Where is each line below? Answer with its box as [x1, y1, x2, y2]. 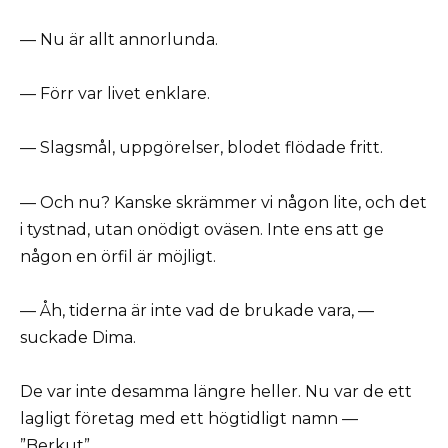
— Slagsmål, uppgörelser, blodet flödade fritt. [20, 138, 383, 158]
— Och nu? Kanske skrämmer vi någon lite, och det [20, 192, 427, 212]
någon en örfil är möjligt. [20, 246, 216, 266]
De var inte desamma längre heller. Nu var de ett [20, 382, 412, 402]
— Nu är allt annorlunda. [20, 30, 218, 50]
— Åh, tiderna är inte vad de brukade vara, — [20, 300, 374, 320]
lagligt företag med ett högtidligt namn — [20, 409, 358, 429]
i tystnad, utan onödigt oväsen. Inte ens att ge [20, 219, 384, 239]
